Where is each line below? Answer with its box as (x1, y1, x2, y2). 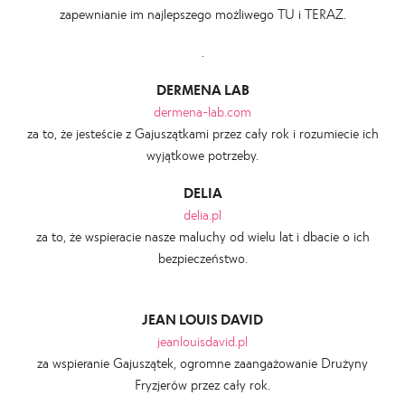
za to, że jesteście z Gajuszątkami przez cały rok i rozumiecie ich (26, 125, 379, 141)
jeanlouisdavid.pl (157, 333, 248, 350)
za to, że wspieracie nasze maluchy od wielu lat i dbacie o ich (35, 228, 370, 244)
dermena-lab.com (154, 103, 251, 119)
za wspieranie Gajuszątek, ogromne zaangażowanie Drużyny (37, 354, 368, 372)
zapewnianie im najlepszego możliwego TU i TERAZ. (59, 5, 346, 22)
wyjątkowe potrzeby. (146, 146, 259, 163)
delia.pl (184, 206, 221, 222)
